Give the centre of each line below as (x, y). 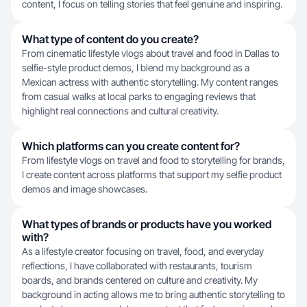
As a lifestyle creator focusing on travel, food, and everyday (143, 251)
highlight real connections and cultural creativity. (120, 111)
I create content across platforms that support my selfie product (152, 174)
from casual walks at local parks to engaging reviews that (139, 96)
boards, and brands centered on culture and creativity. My (140, 280)
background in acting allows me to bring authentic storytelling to (153, 294)
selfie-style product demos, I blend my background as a (136, 67)
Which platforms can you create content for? (131, 146)
